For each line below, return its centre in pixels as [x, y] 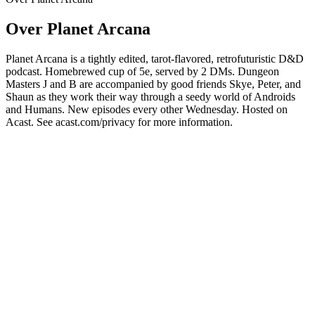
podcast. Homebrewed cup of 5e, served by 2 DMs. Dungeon [142, 71]
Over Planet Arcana [78, 29]
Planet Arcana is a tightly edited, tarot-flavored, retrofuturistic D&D [155, 58]
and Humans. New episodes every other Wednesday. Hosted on [147, 109]
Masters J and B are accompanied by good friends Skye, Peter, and [153, 84]
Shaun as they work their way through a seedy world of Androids [150, 96]
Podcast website [41, 134]
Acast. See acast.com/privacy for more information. [119, 122]
